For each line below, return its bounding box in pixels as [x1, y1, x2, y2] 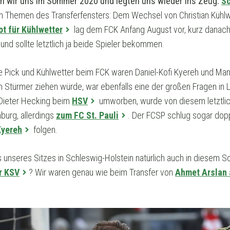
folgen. [31, 124, 57, 135]
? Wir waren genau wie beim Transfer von [29, 166, 175, 178]
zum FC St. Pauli [56, 109, 119, 121]
